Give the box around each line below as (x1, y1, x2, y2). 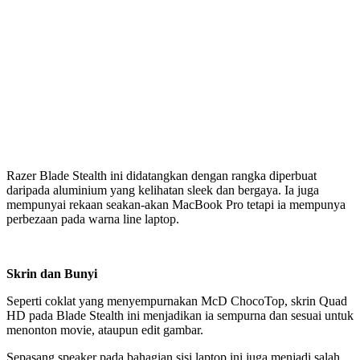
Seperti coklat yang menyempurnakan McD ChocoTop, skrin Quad (6, 293, 347, 308)
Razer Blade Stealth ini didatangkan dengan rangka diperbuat (6, 168, 317, 182)
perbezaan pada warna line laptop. (6, 211, 179, 226)
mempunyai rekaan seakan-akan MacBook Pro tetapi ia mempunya (6, 197, 346, 211)
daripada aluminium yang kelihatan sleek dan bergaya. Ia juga (6, 182, 319, 197)
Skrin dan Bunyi (6, 266, 97, 280)
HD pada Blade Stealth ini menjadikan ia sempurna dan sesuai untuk (6, 308, 354, 322)
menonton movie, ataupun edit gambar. (6, 322, 203, 337)
